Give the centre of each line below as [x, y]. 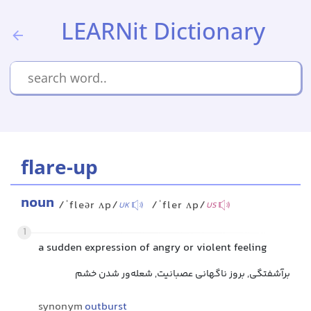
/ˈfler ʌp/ [179, 206]
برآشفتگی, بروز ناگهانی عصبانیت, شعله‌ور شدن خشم [183, 274]
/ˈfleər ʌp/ [89, 206]
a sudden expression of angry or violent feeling [153, 248]
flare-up [59, 167]
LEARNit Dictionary [163, 31]
